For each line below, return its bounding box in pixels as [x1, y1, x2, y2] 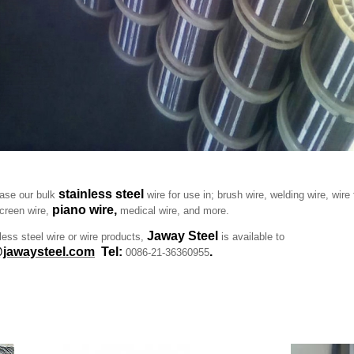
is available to [218, 230, 284, 243]
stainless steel [58, 186, 147, 201]
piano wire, [52, 202, 120, 217]
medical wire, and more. [120, 204, 229, 217]
